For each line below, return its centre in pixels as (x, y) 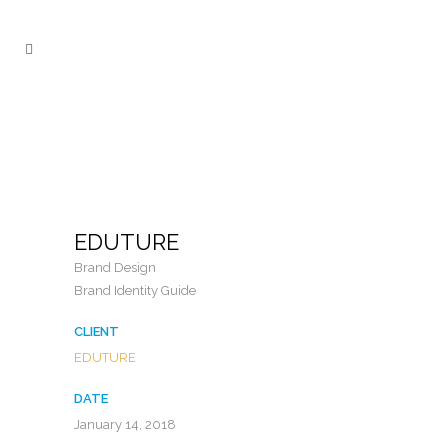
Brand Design (115, 267)
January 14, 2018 (125, 424)
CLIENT (96, 331)
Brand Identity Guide (135, 290)
